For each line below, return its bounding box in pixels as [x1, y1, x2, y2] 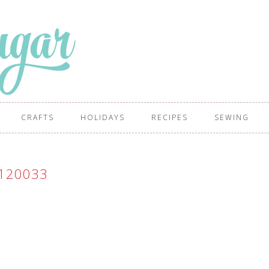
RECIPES [151, 112, 188, 122]
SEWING [214, 112, 249, 122]
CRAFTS [21, 112, 54, 122]
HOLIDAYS [80, 112, 125, 122]
